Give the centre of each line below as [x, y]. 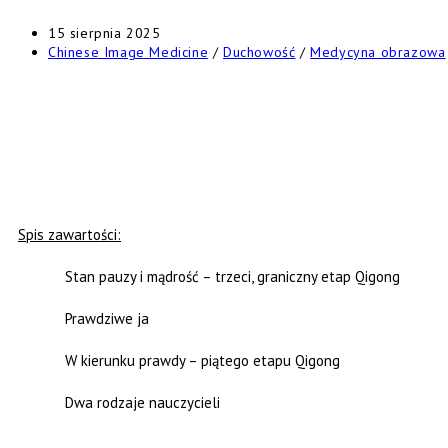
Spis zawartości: [69, 235]
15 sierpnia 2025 [104, 33]
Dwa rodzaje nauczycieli [143, 403]
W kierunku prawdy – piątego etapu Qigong [203, 361]
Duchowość [259, 52]
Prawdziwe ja [107, 319]
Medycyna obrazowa [378, 52]
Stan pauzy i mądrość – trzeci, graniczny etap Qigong [233, 277]
